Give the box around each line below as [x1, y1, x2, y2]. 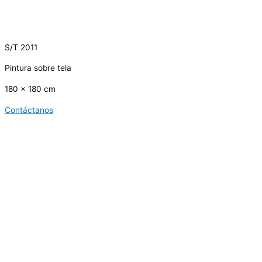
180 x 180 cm [5, 84, 56, 94]
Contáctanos [5, 105, 53, 115]
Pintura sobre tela [5, 63, 71, 73]
